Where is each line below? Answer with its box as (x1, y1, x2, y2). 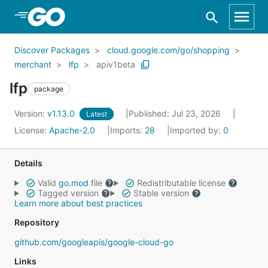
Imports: (110, 125, 145, 135)
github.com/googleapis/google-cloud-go (14, 237, 173, 247)
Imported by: (170, 125, 223, 135)
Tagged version (35, 188, 101, 198)
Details (14, 158, 42, 168)
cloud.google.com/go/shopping (107, 45, 230, 55)
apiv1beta (96, 59, 135, 69)
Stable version (130, 188, 191, 198)
